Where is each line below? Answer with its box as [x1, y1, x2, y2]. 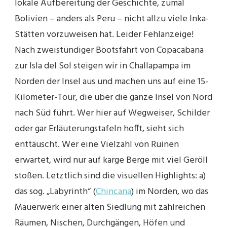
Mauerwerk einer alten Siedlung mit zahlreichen [15, 200, 205, 215]
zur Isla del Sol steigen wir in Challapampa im [15, 58, 191, 73]
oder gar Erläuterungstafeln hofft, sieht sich [15, 121, 184, 136]
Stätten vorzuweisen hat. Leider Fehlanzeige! [15, 27, 194, 42]
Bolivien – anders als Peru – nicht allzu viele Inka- [15, 11, 209, 26]
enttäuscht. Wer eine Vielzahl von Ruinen [15, 137, 179, 152]
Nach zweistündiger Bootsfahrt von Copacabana [15, 43, 204, 58]
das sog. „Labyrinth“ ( [15, 184, 96, 199]
